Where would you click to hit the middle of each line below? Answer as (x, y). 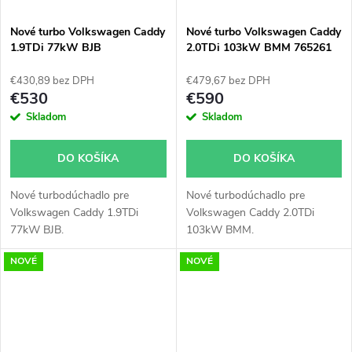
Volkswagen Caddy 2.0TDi (250, 212)
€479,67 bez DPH (228, 81)
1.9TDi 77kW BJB (56, 47)
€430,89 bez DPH (52, 81)
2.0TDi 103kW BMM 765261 (258, 47)
